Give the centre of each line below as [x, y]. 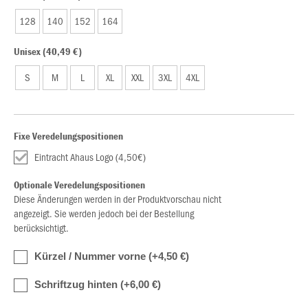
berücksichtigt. [41, 228]
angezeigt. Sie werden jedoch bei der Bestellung [104, 213]
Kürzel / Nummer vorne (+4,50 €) [112, 256]
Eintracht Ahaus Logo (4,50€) [90, 157]
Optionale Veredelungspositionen [79, 185]
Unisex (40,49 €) [48, 51]
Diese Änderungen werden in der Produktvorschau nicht [118, 199]
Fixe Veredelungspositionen [68, 136]
